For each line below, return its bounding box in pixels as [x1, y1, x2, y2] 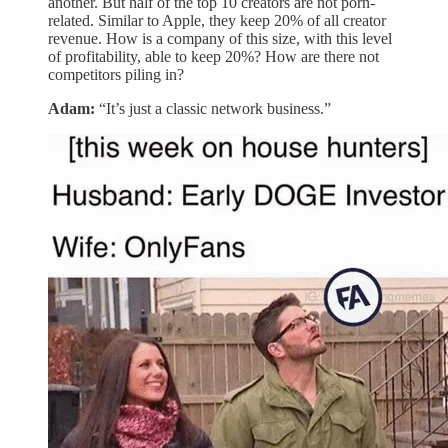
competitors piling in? [48, 66, 184, 84]
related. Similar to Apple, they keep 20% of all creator [48, 12, 386, 30]
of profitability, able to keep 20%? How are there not [48, 48, 379, 66]
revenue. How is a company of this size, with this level [48, 30, 392, 48]
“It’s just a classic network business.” [95, 100, 331, 118]
